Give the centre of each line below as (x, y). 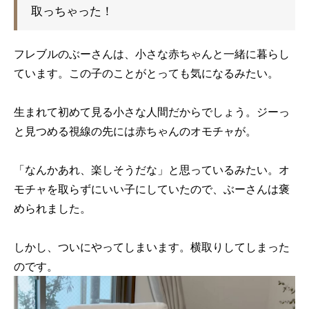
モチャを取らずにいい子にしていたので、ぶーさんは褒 (152, 189)
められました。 (52, 208)
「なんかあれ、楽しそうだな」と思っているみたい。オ (152, 169)
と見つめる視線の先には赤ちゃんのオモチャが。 (135, 131)
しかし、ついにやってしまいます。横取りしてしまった (152, 247)
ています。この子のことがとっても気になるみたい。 (146, 73)
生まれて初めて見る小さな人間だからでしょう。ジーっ (152, 111)
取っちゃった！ (72, 10)
